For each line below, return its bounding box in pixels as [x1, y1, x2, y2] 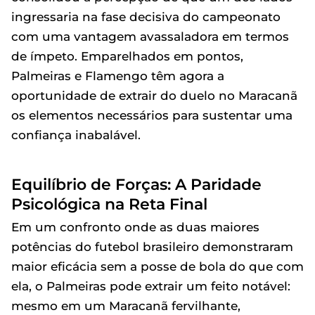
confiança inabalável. [11, 128, 141, 142]
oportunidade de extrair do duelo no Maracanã [11, 89, 297, 103]
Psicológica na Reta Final [11, 195, 207, 213]
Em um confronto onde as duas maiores [11, 220, 259, 234]
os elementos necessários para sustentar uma [11, 108, 292, 122]
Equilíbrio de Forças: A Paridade [11, 175, 262, 193]
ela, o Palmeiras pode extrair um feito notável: [11, 279, 290, 293]
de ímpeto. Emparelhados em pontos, [11, 49, 243, 63]
